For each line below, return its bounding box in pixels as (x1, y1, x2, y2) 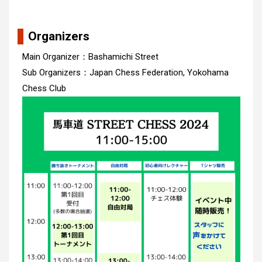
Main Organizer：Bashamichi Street (22, 51, 158, 62)
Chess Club (22, 82, 66, 94)
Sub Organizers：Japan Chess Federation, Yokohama (22, 67, 229, 78)
